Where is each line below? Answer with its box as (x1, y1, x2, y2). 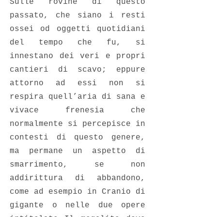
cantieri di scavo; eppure (10, 65, 145, 74)
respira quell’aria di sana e (10, 93, 145, 101)
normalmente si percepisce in (10, 120, 145, 128)
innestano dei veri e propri (10, 52, 145, 61)
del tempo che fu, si (10, 38, 145, 47)
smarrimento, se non (10, 160, 145, 169)
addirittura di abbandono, (10, 174, 145, 183)
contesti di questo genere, (10, 133, 145, 142)
